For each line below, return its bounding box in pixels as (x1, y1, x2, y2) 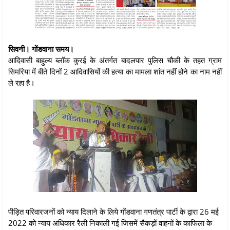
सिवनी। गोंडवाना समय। (8, 43, 76, 54)
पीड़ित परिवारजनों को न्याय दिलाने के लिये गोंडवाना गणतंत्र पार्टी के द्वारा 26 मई (8, 206, 219, 217)
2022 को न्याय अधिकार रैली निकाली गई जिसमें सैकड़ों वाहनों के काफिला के (8, 217, 212, 228)
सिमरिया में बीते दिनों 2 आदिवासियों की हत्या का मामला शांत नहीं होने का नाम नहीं (8, 66, 222, 76)
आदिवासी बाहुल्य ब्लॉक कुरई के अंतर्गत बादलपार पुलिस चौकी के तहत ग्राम (8, 54, 222, 65)
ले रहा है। (8, 77, 35, 88)
